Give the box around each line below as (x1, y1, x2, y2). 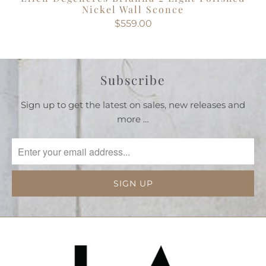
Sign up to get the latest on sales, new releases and (21, 99, 245, 111)
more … (117, 113, 149, 125)
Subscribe (100, 71, 166, 88)
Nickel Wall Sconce (82, 2, 184, 15)
